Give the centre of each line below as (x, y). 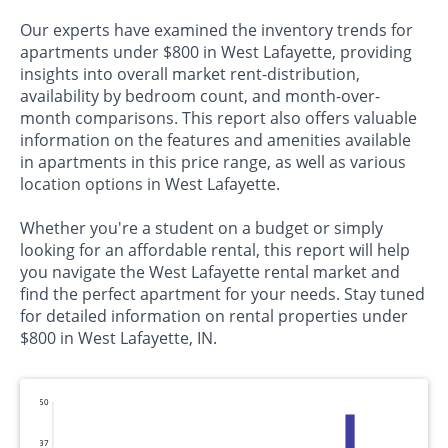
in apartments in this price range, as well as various (213, 162)
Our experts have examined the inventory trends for (216, 30)
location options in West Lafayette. (150, 184)
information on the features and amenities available (215, 140)
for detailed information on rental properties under (214, 316)
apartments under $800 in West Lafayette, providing (216, 52)
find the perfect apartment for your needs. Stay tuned (222, 294)
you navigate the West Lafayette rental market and (210, 272)
